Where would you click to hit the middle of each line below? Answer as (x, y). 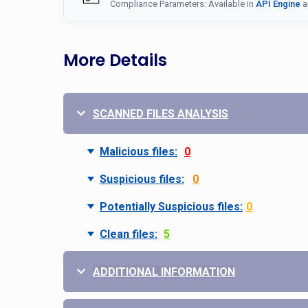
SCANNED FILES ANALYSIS (161, 114)
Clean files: (129, 234)
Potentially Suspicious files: (171, 207)
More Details (115, 60)
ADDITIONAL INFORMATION (164, 272)
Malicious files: (139, 152)
